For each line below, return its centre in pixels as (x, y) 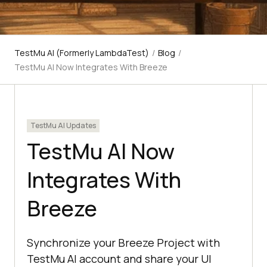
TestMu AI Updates (63, 126)
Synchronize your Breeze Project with (123, 243)
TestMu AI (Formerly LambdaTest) (82, 53)
